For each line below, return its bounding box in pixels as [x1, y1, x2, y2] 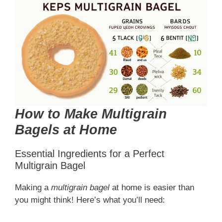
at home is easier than [110, 182, 194, 192]
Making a [15, 182, 51, 192]
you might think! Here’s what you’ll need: [15, 195, 165, 205]
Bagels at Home [15, 122, 117, 137]
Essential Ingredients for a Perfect [15, 148, 165, 159]
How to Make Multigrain [15, 106, 167, 121]
